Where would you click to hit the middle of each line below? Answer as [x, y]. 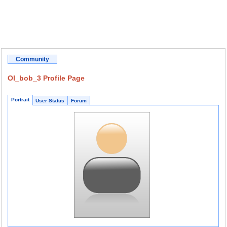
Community [32, 59]
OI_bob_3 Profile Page [46, 78]
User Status [50, 101]
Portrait [20, 100]
